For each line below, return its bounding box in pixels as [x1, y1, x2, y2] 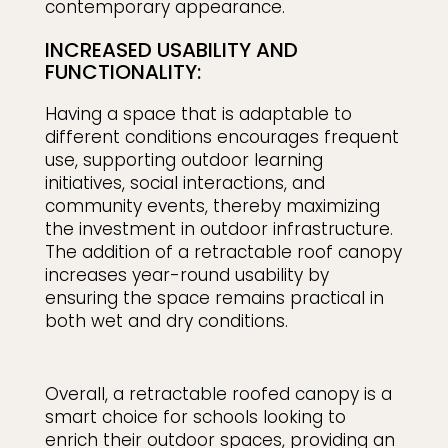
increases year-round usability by [44, 263, 329, 288]
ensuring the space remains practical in [44, 286, 384, 311]
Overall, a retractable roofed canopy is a [44, 382, 392, 407]
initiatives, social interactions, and [44, 171, 325, 196]
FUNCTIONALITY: [44, 58, 201, 87]
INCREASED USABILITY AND [44, 36, 298, 65]
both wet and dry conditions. [44, 309, 288, 334]
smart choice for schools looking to [44, 405, 346, 430]
